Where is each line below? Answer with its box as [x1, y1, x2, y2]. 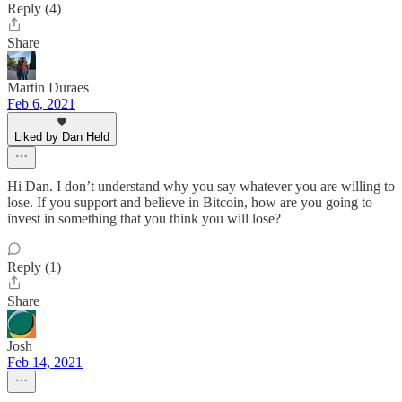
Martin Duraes [7, 80, 89, 95]
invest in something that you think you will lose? [7, 211, 281, 226]
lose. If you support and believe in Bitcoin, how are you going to [7, 195, 372, 210]
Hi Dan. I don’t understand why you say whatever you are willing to [7, 179, 395, 194]
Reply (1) [7, 259, 61, 275]
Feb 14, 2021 [7, 354, 83, 370]
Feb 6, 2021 [7, 96, 75, 111]
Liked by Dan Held [14, 130, 109, 144]
